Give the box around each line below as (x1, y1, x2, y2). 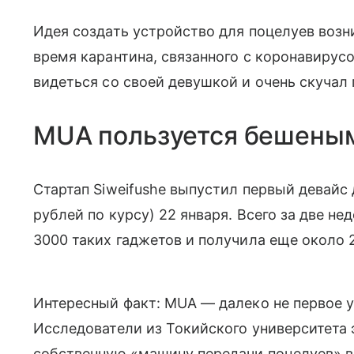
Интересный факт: (33, 295, 164, 311)
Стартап (33, 181, 94, 198)
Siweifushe (93, 181, 166, 198)
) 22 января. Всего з (149, 206, 288, 223)
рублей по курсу (33, 206, 149, 223)
